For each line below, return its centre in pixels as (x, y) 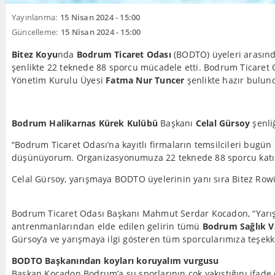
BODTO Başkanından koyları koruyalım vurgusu (115, 261)
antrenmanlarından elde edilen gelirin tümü (107, 226)
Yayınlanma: (35, 17)
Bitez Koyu (35, 54)
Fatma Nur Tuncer (145, 80)
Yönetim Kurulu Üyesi (59, 80)
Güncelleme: (35, 32)
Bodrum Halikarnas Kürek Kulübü (85, 123)
